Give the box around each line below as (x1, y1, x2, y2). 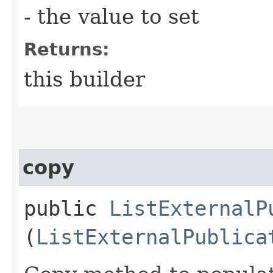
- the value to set (24, 4, 199, 29)
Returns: (24, 38, 110, 60)
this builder (24, 66, 145, 91)
